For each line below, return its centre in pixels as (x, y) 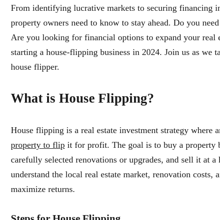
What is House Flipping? (82, 98)
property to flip (38, 145)
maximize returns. (44, 189)
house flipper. (36, 67)
